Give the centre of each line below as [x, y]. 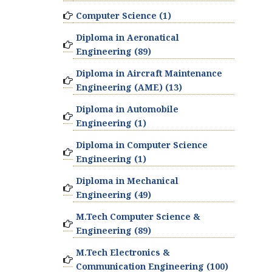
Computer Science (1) [123, 15]
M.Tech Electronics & [123, 252]
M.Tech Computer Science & [138, 216]
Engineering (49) [113, 195]
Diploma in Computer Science [141, 145]
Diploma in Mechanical [127, 181]
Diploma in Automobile [127, 109]
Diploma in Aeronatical [127, 37]
